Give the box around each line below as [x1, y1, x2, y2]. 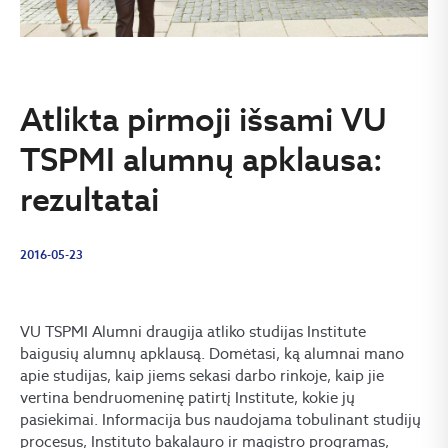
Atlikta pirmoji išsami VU [20, 98, 387, 140]
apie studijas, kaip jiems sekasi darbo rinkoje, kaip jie [20, 366, 384, 385]
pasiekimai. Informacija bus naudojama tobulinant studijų [20, 410, 421, 429]
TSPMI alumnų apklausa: [20, 138, 383, 180]
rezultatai [20, 178, 159, 220]
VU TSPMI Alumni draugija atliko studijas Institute [20, 322, 366, 341]
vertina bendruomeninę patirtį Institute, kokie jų [20, 388, 355, 407]
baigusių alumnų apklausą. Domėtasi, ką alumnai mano [20, 344, 404, 363]
